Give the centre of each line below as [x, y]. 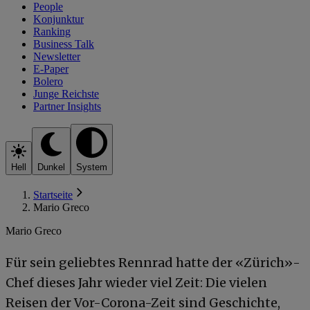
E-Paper [51, 69]
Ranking [52, 31]
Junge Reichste [66, 93]
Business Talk [64, 44]
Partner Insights [67, 106]
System [92, 167]
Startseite [53, 195]
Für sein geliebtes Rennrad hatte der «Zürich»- [153, 262]
